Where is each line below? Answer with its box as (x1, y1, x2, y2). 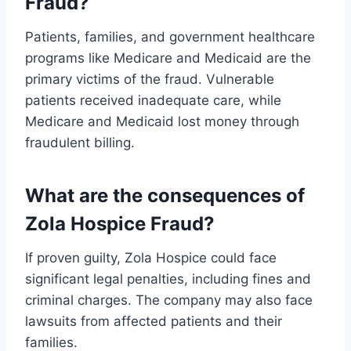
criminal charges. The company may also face (25, 292, 313, 309)
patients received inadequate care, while (25, 92, 281, 109)
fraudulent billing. (25, 135, 135, 151)
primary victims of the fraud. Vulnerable (25, 71, 274, 88)
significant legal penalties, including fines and (25, 271, 311, 288)
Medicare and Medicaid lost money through (25, 114, 299, 130)
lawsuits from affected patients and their (25, 313, 282, 330)
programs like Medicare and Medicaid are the (25, 50, 311, 67)
